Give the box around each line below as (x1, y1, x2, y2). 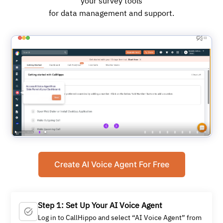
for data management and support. (49, 10, 174, 18)
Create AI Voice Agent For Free (54, 159, 169, 170)
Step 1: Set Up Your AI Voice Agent (38, 202, 163, 211)
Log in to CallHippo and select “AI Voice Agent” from (38, 215, 202, 222)
